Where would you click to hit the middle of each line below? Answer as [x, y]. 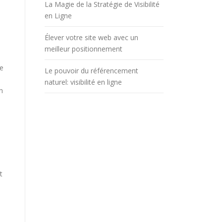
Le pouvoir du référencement [91, 70]
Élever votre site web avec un [91, 37]
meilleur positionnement [83, 49]
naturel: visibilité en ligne [83, 82]
